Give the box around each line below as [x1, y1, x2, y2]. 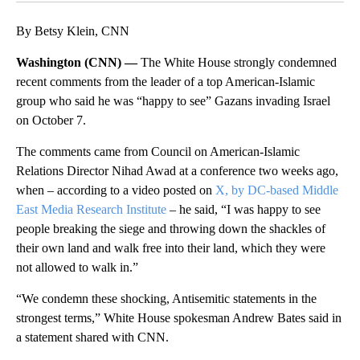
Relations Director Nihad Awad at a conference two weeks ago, [16, 163, 338, 178]
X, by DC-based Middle [212, 182, 338, 197]
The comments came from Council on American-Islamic [16, 144, 300, 158]
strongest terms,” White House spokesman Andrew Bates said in [16, 310, 342, 325]
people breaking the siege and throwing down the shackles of [16, 221, 325, 235]
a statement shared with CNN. [16, 329, 169, 344]
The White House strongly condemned [141, 55, 337, 69]
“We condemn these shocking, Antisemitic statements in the [16, 291, 317, 305]
